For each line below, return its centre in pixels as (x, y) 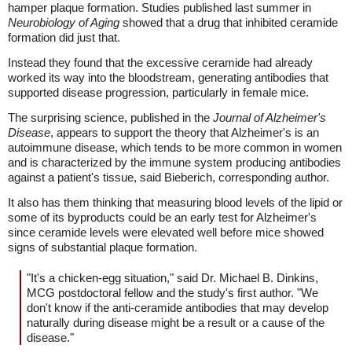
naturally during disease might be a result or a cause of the (176, 323)
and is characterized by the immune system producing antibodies (174, 162)
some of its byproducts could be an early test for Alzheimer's (162, 217)
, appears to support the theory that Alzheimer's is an (185, 132)
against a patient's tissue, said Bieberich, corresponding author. (169, 177)
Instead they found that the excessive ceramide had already (160, 62)
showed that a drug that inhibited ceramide (229, 22)
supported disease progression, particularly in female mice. (158, 92)
